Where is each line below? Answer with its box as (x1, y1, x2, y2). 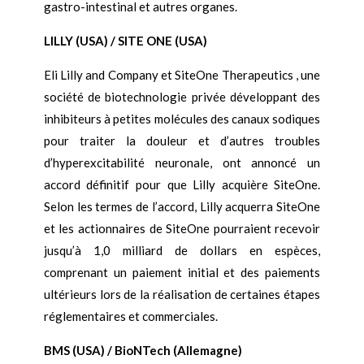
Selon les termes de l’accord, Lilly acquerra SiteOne (43, 199, 321, 214)
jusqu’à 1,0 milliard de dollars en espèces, (43, 243, 321, 258)
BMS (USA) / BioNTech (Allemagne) (43, 343, 242, 358)
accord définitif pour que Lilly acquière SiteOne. (43, 177, 321, 193)
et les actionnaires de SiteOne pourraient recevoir (43, 221, 321, 236)
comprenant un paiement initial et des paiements (43, 265, 321, 280)
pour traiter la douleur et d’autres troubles (43, 133, 321, 149)
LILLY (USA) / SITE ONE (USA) (43, 33, 207, 49)
